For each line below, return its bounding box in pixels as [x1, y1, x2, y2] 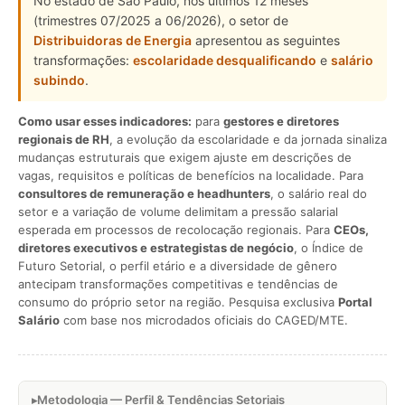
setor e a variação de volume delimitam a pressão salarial [18, 204, 338, 219]
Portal [338, 295, 372, 309]
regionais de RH [18, 132, 109, 146]
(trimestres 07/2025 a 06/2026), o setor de [33, 13, 288, 28]
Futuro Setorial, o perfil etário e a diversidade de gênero [18, 259, 337, 273]
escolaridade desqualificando [133, 52, 316, 68]
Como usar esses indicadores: [18, 114, 192, 128]
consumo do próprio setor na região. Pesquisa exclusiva [18, 295, 338, 309]
